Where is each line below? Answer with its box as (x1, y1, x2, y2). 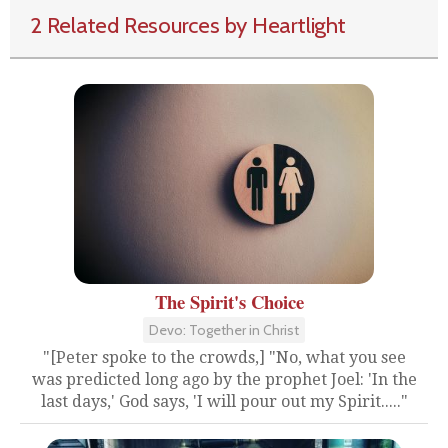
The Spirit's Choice (154, 288, 304, 315)
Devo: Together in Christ (149, 321, 299, 339)
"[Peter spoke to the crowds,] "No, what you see (42, 348, 406, 367)
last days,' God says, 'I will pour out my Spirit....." (40, 392, 408, 411)
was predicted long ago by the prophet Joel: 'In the (31, 370, 417, 389)
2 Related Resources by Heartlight (30, 11, 346, 39)
